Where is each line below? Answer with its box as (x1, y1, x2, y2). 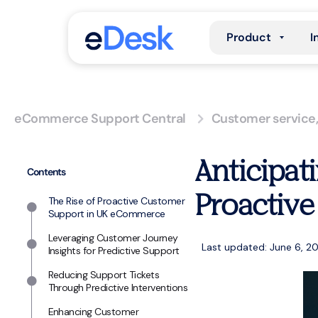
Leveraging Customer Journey (48, 231, 178, 244)
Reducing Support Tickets (48, 268, 160, 281)
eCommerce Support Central (14, 110, 186, 127)
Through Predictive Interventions (48, 281, 188, 294)
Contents (27, 165, 66, 178)
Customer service (211, 110, 316, 127)
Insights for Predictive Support (48, 244, 180, 257)
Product (226, 30, 271, 45)
